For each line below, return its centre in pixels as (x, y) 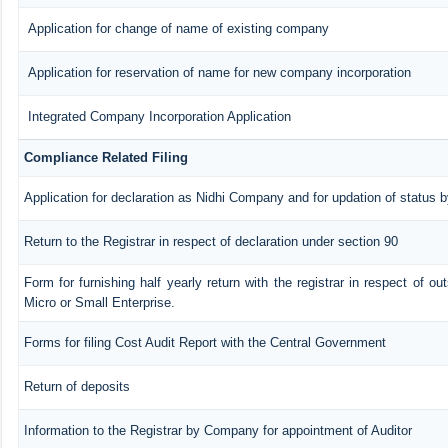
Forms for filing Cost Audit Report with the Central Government (204, 342)
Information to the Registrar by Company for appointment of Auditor (217, 430)
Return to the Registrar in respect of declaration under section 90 (210, 241)
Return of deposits (76, 386)
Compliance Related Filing (105, 157)
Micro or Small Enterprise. (99, 302)
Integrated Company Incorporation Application (157, 116)
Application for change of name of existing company (176, 28)
